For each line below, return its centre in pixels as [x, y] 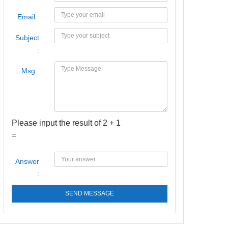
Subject [27, 38]
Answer [27, 161]
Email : [28, 17]
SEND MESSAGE [90, 193]
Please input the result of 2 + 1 [66, 123]
